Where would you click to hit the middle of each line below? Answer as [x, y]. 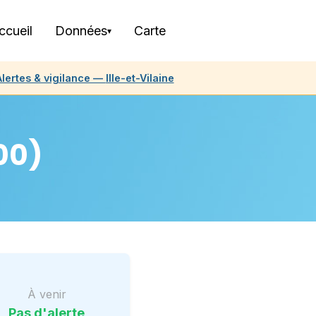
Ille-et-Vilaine [140, 78]
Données [81, 31]
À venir [47, 294]
